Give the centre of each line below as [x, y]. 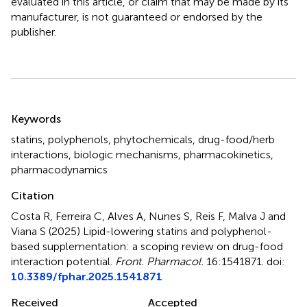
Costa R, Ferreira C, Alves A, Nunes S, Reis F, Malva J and [148, 216]
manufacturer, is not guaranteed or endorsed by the [137, 16]
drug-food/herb [236, 139]
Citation [33, 195]
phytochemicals [153, 139]
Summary [46, 110]
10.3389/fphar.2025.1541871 [87, 276]
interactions [40, 154]
